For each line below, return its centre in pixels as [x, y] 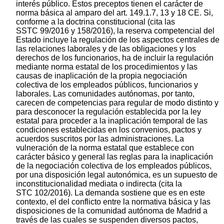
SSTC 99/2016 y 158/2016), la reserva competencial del [115, 30]
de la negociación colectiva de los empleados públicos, [114, 165]
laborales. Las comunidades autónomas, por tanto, [105, 93]
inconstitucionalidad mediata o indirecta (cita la [99, 183]
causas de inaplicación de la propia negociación [101, 75]
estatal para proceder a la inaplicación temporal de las [112, 120]
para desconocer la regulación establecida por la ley [108, 111]
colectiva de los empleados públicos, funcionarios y [107, 84]
